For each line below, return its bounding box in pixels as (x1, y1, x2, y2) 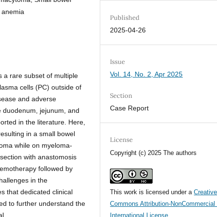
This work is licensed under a (110, 188, 194, 196)
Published (110, 13, 140, 22)
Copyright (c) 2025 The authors (110, 149, 197, 156)
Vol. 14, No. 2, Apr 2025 (110, 70, 183, 78)
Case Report (110, 104, 149, 112)
